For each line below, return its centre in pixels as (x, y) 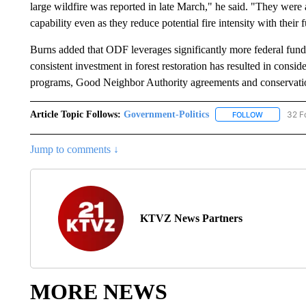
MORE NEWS (98, 291)
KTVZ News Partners (191, 218)
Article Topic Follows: (75, 114)
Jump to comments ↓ (74, 149)
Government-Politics (166, 114)
